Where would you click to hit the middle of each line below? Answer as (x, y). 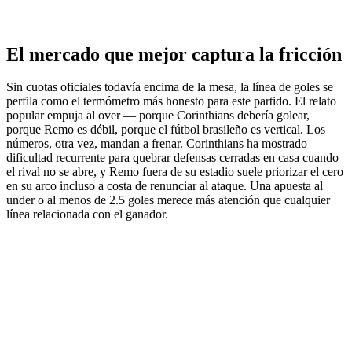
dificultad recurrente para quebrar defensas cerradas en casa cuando (172, 158)
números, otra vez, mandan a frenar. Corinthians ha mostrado (157, 144)
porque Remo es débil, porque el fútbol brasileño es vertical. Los (166, 130)
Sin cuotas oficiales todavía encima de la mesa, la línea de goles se (170, 87)
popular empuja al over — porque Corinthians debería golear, (158, 115)
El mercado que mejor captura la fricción (174, 54)
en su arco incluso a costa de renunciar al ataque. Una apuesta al (165, 186)
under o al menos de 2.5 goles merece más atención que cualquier (168, 200)
